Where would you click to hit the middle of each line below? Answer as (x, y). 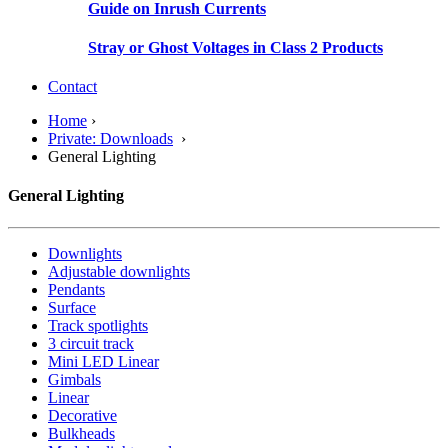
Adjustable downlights (119, 271)
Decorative (82, 415)
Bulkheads (81, 433)
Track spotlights (98, 325)
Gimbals (74, 379)
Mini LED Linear (103, 361)
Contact (72, 87)
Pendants (76, 289)
